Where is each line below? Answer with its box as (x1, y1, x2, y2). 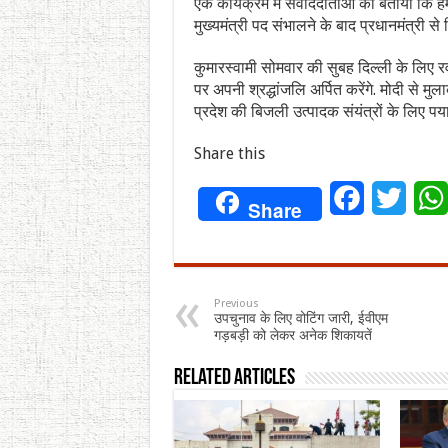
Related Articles (173, 366, 295, 390)
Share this (193, 143, 265, 163)
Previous (213, 296, 259, 310)
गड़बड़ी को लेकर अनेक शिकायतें (213, 326, 372, 343)
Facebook (363, 187, 431, 207)
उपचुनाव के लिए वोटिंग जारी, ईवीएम (213, 309, 388, 326)
